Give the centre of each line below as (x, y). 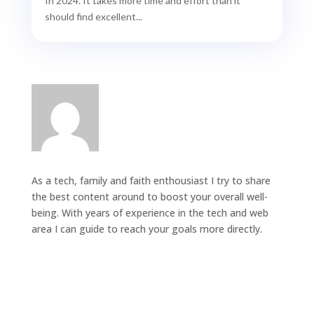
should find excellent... (93, 17)
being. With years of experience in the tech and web (150, 213)
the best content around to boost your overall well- (149, 197)
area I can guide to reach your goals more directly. (146, 229)
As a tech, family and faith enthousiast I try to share (151, 181)
